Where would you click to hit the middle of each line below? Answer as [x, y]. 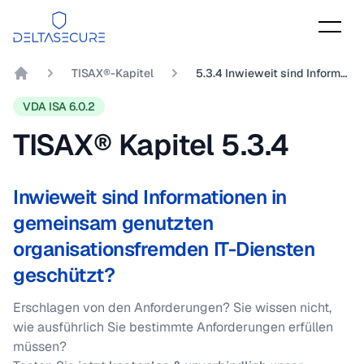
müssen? [40, 347]
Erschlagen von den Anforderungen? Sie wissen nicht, [172, 308]
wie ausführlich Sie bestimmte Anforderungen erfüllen [173, 327]
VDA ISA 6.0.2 [59, 106]
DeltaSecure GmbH [77, 91]
